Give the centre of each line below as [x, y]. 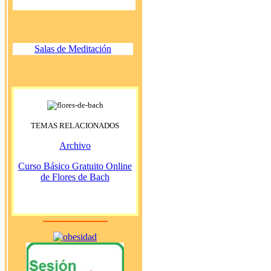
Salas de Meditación [73, 48]
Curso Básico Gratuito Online [75, 166]
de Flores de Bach [75, 177]
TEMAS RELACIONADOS [75, 125]
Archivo [75, 145]
